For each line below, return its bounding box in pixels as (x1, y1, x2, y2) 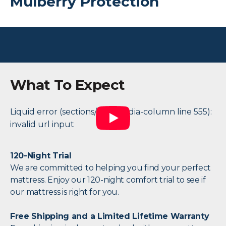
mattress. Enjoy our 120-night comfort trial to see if (10, 175, 206, 185)
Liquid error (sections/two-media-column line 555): (10, 107, 212, 117)
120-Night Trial (10, 151, 72, 161)
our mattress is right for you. (10, 187, 119, 197)
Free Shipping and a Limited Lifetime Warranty (10, 211, 209, 221)
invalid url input (10, 120, 74, 130)
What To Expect (10, 76, 125, 94)
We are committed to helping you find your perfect (10, 163, 211, 173)
